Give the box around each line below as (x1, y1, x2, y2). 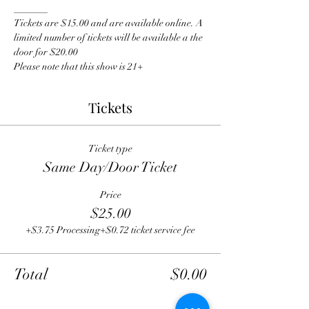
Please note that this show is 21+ (14, 61, 143, 72)
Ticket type (88, 143, 132, 154)
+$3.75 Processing (26, 224, 100, 236)
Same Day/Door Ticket (43, 159, 177, 176)
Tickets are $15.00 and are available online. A (14, 17, 205, 29)
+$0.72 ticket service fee (100, 224, 195, 236)
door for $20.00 (14, 46, 78, 58)
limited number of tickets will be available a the (14, 32, 205, 43)
